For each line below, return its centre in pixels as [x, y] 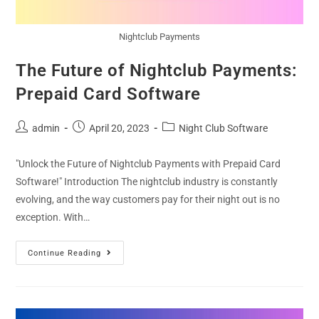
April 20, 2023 [120, 129]
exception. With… [53, 218]
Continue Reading [65, 253]
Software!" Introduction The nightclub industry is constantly [147, 182]
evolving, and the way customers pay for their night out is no [148, 200]
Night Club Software [224, 129]
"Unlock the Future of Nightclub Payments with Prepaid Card [148, 164]
